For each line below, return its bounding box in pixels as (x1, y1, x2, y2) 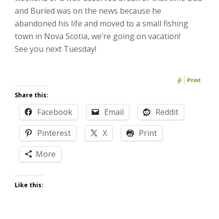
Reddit (155, 107, 178, 117)
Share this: (15, 91, 48, 99)
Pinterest (37, 128, 71, 138)
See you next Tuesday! (15, 44, 96, 54)
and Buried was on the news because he (15, 5, 161, 16)
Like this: (15, 181, 44, 189)
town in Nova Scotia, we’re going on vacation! (15, 31, 180, 42)
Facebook (37, 107, 72, 117)
